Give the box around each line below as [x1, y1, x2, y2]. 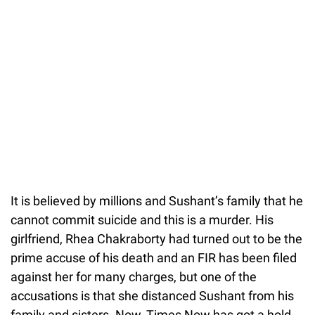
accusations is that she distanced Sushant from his [11, 288, 294, 303]
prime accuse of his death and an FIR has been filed [11, 250, 297, 265]
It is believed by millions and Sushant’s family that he [11, 193, 303, 208]
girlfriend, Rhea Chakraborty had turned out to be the [11, 231, 302, 246]
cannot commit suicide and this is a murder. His [11, 212, 274, 227]
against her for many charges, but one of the [11, 269, 257, 284]
